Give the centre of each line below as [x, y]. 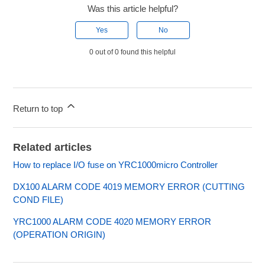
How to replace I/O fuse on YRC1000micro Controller [116, 165]
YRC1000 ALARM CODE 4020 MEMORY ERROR [112, 222]
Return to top [39, 109]
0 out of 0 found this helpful [132, 52]
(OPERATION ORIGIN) [59, 235]
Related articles [53, 148]
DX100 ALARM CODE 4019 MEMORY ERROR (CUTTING [129, 187]
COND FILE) [38, 200]
